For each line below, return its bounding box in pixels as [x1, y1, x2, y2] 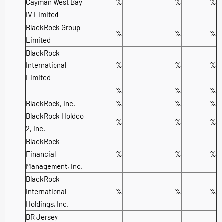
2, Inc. [26, 123, 45, 133]
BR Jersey [26, 212, 58, 221]
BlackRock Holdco [26, 111, 84, 120]
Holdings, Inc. [26, 199, 69, 208]
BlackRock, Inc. [26, 98, 75, 108]
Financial [26, 149, 55, 158]
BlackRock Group [26, 22, 80, 32]
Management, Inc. [26, 161, 83, 170]
